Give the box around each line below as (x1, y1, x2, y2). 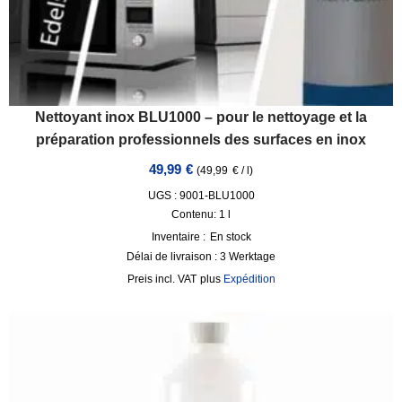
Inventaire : (151, 231, 205, 243)
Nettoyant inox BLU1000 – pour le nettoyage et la (35, 109, 367, 125)
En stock (209, 231, 251, 243)
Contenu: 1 (171, 208, 228, 221)
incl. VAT (154, 273, 197, 285)
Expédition (223, 273, 275, 285)
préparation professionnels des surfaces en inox (36, 131, 366, 147)
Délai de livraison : (127, 250, 220, 263)
